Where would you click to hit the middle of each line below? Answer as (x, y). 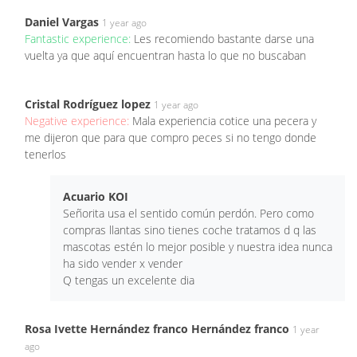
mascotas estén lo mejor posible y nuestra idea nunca (198, 246)
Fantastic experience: (79, 38)
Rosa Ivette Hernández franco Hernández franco (157, 328)
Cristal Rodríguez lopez (88, 104)
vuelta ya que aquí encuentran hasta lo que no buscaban (165, 55)
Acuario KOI (96, 196)
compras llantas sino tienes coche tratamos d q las (190, 229)
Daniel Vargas (62, 22)
